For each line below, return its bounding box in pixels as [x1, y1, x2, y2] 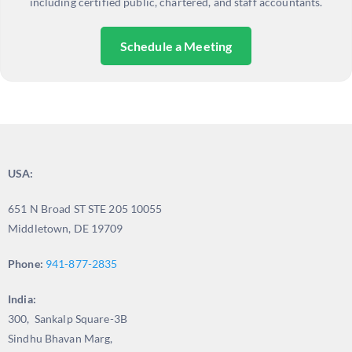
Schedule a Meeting [119, 38, 233, 53]
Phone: [8, 256, 43, 270]
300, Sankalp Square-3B [8, 311, 127, 325]
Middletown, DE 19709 [8, 221, 123, 235]
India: [8, 291, 36, 306]
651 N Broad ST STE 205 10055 [8, 201, 163, 215]
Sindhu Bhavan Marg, [8, 331, 113, 345]
